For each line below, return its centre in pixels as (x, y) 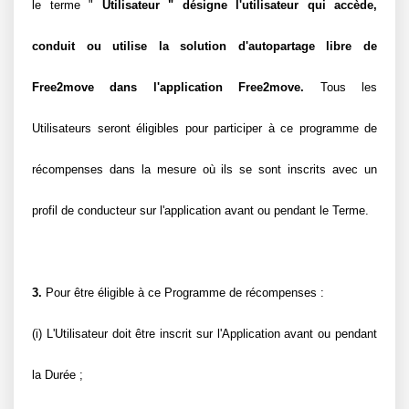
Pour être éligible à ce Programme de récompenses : (183, 293)
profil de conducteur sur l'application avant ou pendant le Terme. (200, 210)
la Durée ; (58, 375)
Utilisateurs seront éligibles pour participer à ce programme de (204, 128)
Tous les (341, 87)
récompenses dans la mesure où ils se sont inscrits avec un (204, 169)
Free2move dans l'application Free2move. (168, 87)
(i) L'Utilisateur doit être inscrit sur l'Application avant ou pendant (204, 334)
